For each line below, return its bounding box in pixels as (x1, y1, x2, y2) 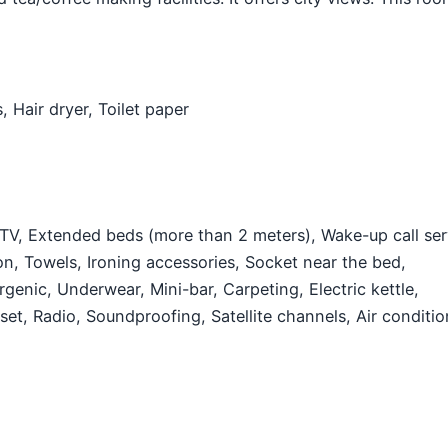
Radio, (33, 306, 86, 326)
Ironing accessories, (87, 252, 245, 272)
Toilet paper (98, 99, 189, 119)
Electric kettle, (309, 279, 419, 299)
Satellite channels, (211, 306, 356, 326)
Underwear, (57, 279, 150, 299)
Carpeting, (223, 279, 309, 299)
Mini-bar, (150, 279, 223, 299)
